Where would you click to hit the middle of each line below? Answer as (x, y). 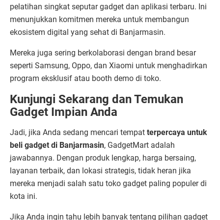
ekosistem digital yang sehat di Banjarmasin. (88, 32)
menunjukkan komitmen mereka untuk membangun (99, 20)
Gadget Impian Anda (64, 112)
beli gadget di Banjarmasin (57, 145)
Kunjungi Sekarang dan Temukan (96, 99)
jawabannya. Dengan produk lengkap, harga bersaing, (103, 158)
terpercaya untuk (177, 133)
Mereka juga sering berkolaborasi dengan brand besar (103, 53)
